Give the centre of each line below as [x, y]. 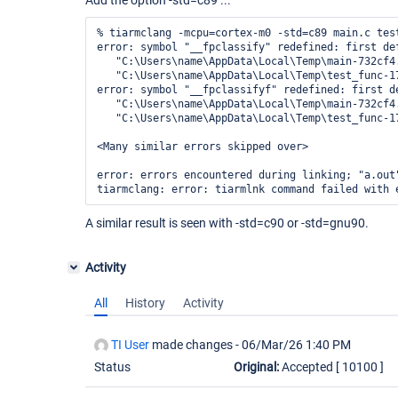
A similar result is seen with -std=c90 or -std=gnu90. [227, 223]
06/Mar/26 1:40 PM [296, 345]
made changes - [195, 345]
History [145, 303]
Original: [256, 367]
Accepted [307, 367]
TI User [130, 345]
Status [112, 367]
